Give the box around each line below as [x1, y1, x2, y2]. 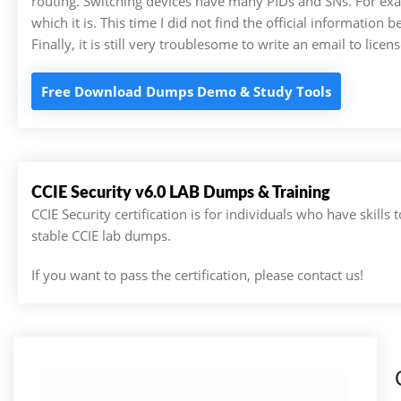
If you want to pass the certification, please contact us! [31, 265, 363, 284]
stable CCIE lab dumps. [31, 226, 171, 244]
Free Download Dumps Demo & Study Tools [41, 82, 331, 100]
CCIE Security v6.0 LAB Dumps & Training [31, 184, 330, 201]
